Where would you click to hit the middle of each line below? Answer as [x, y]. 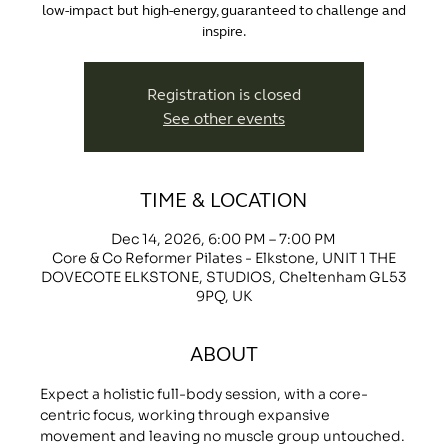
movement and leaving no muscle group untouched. [222, 436]
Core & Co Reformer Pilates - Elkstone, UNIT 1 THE [223, 258]
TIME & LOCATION [224, 201]
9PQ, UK [223, 296]
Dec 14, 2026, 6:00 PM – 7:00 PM [224, 239]
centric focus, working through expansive [186, 415]
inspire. [223, 32]
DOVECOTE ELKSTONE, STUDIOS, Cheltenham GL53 [223, 277]
